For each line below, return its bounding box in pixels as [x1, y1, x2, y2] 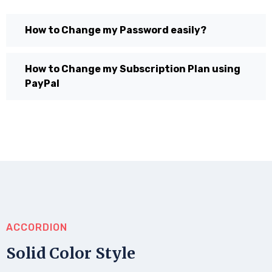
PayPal [25, 77, 59, 89]
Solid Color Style [6, 243, 135, 263]
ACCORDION [6, 221, 67, 233]
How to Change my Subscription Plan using [25, 63, 240, 75]
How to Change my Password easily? [25, 24, 206, 36]
